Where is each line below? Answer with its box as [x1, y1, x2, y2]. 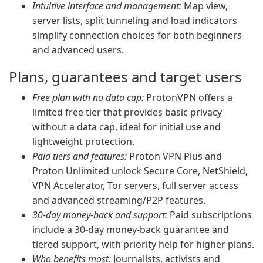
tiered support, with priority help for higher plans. [32, 238, 254, 251]
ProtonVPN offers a [144, 91, 232, 104]
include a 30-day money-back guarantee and [32, 223, 229, 236]
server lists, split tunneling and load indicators [32, 14, 237, 27]
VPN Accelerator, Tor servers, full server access [32, 179, 238, 192]
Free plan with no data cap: [32, 91, 144, 104]
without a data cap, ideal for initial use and [32, 120, 221, 133]
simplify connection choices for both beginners [32, 29, 242, 42]
